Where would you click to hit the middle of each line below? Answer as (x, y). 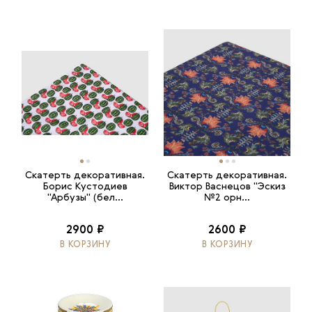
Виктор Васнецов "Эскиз (227, 187)
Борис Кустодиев (85, 187)
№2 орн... (227, 198)
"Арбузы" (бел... (85, 198)
